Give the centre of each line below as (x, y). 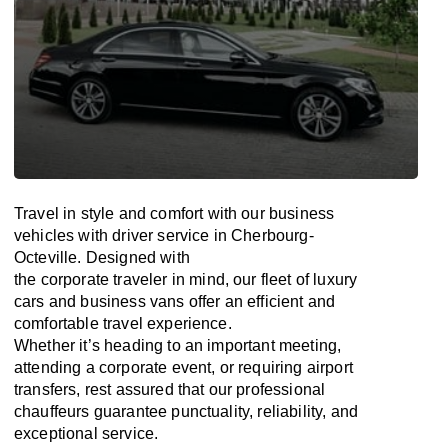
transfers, (49, 389)
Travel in (47, 213)
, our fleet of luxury (291, 279)
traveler (140, 279)
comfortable (58, 323)
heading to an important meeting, (220, 345)
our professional (267, 389)
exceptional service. (86, 433)
